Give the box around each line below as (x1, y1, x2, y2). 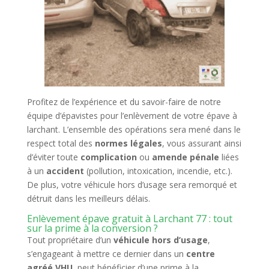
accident (46, 165, 84, 177)
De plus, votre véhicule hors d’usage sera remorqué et (26, 179, 237, 190)
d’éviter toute (26, 151, 80, 163)
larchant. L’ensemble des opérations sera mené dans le (26, 124, 241, 135)
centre (186, 248, 215, 259)
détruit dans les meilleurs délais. (26, 193, 150, 204)
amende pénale (151, 151, 219, 163)
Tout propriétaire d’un (26, 234, 113, 246)
